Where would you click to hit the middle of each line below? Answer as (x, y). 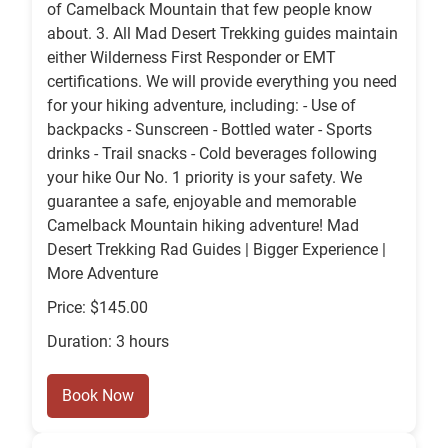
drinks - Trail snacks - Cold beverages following (212, 154)
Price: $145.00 (97, 308)
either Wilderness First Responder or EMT (191, 58)
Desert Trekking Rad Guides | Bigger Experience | (216, 250)
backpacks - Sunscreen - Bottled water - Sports (209, 130)
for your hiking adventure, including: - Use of (201, 106)
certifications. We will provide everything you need (222, 82)
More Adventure (102, 274)
